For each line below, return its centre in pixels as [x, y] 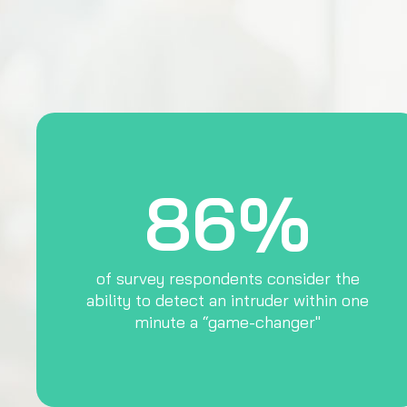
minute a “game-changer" [228, 322]
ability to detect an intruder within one [228, 300]
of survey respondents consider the [228, 278]
